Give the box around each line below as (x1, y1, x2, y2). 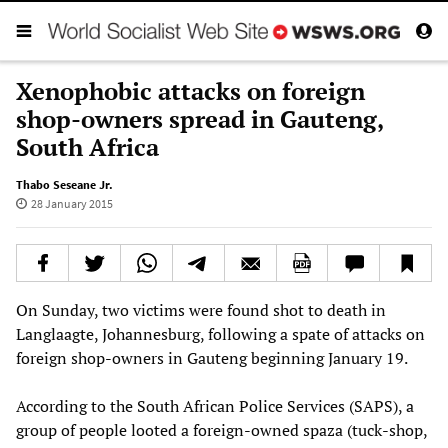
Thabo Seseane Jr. (16, 176, 113, 192)
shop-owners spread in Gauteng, (16, 102, 383, 135)
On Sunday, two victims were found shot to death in (16, 298, 386, 321)
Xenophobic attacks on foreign (16, 74, 365, 107)
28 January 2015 (30, 195, 113, 211)
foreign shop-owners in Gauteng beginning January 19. (16, 346, 408, 369)
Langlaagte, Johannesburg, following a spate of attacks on (16, 322, 425, 345)
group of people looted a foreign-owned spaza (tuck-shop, (16, 418, 427, 441)
